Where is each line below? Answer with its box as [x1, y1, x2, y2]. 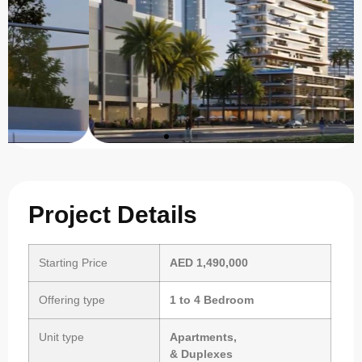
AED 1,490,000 [170, 255, 249, 269]
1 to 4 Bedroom [170, 293, 255, 306]
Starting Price [39, 255, 108, 269]
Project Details [28, 200, 197, 228]
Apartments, [170, 330, 238, 343]
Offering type [39, 293, 106, 306]
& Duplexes [170, 347, 234, 360]
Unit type [39, 330, 85, 343]
